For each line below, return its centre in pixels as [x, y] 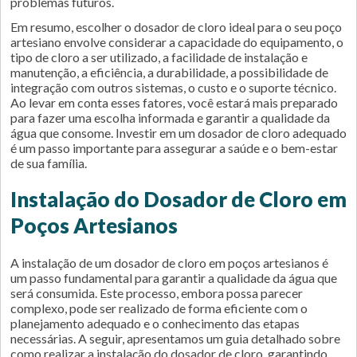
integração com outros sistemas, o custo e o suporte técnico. [173, 87]
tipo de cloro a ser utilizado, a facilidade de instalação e [159, 57]
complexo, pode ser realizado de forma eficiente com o [159, 308]
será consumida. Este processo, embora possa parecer [157, 293]
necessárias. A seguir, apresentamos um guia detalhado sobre [175, 338]
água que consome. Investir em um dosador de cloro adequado [178, 133]
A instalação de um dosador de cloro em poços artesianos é [169, 263]
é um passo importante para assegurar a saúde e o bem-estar [174, 148]
